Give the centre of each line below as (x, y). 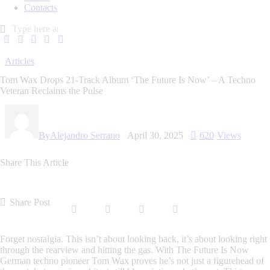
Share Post (30, 202)
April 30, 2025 (155, 135)
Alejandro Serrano (85, 135)
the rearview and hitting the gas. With (103, 250)
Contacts (41, 7)
